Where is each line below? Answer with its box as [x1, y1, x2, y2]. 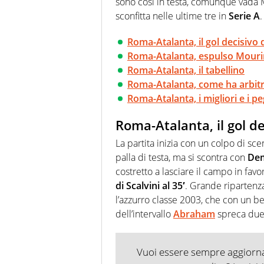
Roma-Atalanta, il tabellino [127, 64, 245, 77]
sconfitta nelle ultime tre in [115, 9, 229, 23]
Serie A [229, 9, 260, 23]
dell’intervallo [115, 207, 173, 220]
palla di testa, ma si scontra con [115, 150, 247, 164]
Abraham [173, 207, 215, 220]
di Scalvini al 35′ [115, 179, 185, 192]
